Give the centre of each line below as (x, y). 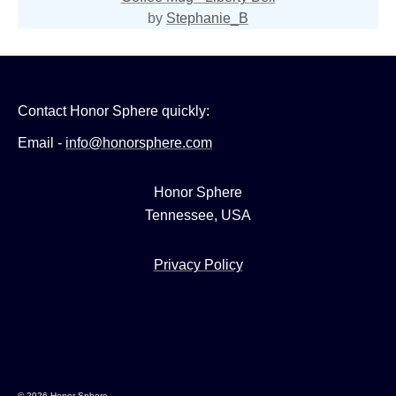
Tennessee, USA (198, 215)
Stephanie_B (207, 18)
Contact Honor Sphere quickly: (114, 110)
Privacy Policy (198, 264)
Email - (42, 142)
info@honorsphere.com (139, 142)
